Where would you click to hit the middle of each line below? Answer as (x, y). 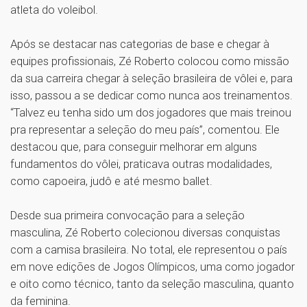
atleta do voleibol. (57, 10)
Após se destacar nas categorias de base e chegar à (140, 44)
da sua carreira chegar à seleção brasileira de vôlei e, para (151, 78)
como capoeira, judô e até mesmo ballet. (113, 181)
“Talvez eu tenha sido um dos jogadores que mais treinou (151, 113)
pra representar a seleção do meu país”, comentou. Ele (145, 130)
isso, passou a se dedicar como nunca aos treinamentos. (151, 96)
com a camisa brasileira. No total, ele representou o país (149, 250)
